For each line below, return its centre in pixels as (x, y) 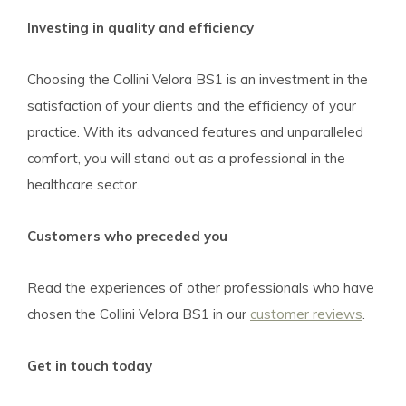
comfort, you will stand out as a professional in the (186, 158)
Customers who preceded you (127, 236)
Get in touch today (90, 366)
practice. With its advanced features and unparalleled (195, 132)
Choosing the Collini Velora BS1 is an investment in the (198, 79)
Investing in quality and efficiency (140, 28)
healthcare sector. (83, 184)
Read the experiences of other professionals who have (201, 288)
